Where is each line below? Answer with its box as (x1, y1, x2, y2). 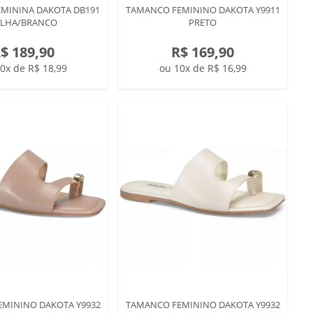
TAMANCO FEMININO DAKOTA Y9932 (125, 298, 280, 311)
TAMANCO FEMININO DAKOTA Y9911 (125, 3, 280, 16)
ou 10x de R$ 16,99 (159, 61, 247, 75)
